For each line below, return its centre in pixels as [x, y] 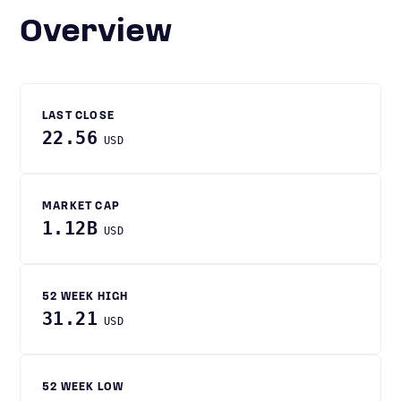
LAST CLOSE [78, 116]
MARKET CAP [81, 207]
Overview [107, 33]
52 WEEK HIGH [85, 297]
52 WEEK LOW [83, 388]
